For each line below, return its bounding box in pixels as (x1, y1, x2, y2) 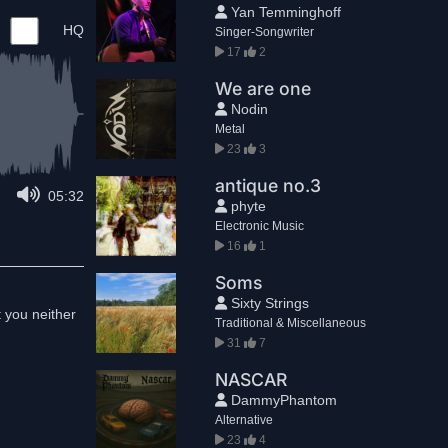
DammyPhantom (226, 392, 337, 408)
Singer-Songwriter (214, 25, 314, 39)
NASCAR (214, 369, 287, 390)
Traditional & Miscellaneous (214, 316, 366, 330)
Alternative (214, 413, 273, 427)
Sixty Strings (226, 295, 309, 311)
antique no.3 (214, 175, 321, 196)
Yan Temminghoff (226, 4, 341, 20)
